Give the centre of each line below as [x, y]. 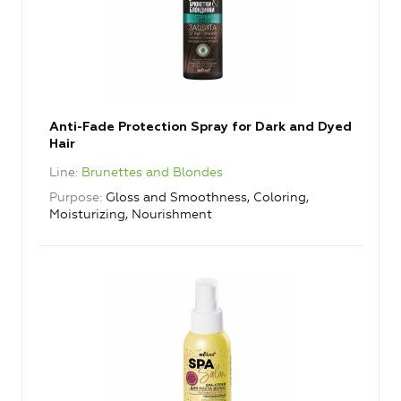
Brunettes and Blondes [152, 173]
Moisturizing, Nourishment [131, 215]
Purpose [74, 198]
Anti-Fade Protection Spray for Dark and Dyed [200, 128]
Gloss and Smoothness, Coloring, [207, 198]
